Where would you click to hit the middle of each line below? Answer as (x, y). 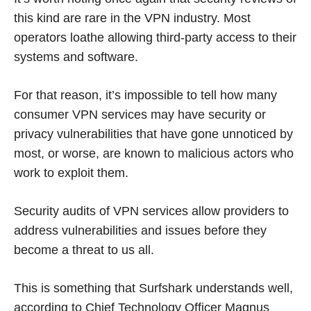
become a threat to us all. (84, 250)
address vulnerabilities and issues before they (140, 230)
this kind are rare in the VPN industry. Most (132, 18)
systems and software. (76, 57)
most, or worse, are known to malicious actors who (154, 153)
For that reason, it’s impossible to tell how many (145, 95)
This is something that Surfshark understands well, (153, 288)
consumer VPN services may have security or (140, 114)
